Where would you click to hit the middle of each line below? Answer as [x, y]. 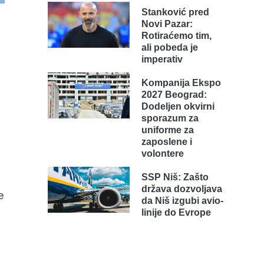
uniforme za [168, 130]
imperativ [162, 59]
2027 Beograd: [174, 95]
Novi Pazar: [167, 24]
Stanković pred [175, 12]
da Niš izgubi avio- [182, 201]
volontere [163, 154]
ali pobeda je [170, 47]
